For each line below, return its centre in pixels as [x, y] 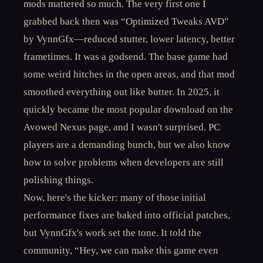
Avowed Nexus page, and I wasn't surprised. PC [122, 127]
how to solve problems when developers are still [124, 162]
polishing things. [58, 180]
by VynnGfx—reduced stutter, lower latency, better [129, 39]
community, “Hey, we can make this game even [121, 250]
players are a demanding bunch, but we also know [127, 145]
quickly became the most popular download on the [128, 109]
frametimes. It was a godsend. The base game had [126, 57]
